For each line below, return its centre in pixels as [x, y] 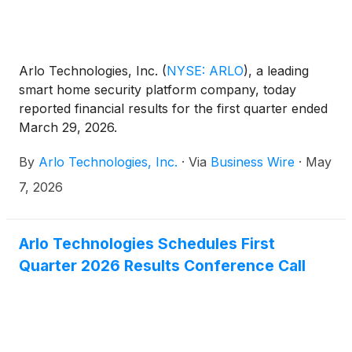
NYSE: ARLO [205, 71]
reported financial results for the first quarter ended [173, 108]
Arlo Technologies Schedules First [147, 244]
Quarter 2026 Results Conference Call [162, 266]
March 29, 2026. [68, 127]
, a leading [279, 71]
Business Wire [253, 162]
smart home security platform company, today [158, 90]
